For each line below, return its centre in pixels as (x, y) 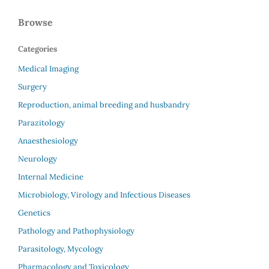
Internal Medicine (51, 177)
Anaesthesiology (48, 141)
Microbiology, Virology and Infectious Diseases (104, 195)
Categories (38, 49)
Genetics (34, 213)
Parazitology (41, 123)
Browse (35, 22)
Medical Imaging (48, 69)
